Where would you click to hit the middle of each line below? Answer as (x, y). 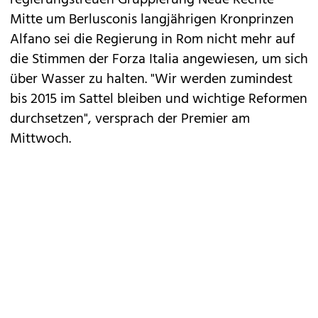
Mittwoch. (40, 139)
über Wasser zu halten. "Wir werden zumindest (151, 79)
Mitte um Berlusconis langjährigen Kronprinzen (152, 20)
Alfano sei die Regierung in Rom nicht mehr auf (153, 40)
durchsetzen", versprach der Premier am (130, 119)
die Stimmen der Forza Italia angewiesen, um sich (159, 60)
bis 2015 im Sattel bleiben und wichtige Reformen (159, 99)
